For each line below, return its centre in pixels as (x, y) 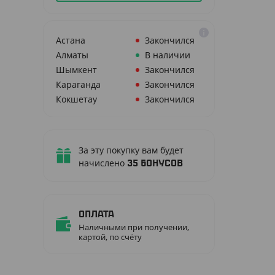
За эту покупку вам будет (131, 150)
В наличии (167, 55)
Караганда (78, 84)
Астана (71, 40)
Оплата (96, 214)
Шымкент (76, 70)
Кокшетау (76, 99)
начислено (103, 163)
